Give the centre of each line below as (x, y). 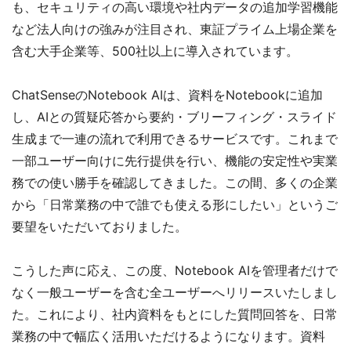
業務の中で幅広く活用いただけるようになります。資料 (168, 336)
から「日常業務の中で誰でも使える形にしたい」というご (175, 204)
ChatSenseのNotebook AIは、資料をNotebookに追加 (167, 94)
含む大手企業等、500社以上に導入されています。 (155, 51)
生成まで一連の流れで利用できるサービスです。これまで (175, 138)
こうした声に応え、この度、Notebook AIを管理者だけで (175, 270)
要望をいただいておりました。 (100, 226)
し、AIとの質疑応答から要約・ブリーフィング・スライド (174, 116)
